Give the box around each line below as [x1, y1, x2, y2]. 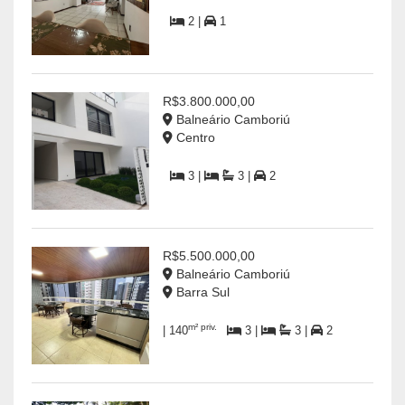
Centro [173, 130, 215, 146]
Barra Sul [173, 285, 230, 300]
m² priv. [188, 322, 220, 333]
